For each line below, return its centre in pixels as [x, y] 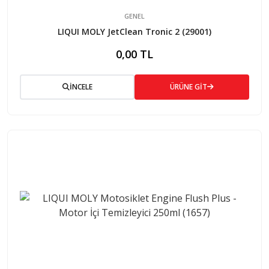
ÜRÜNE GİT [189, 86]
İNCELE [81, 86]
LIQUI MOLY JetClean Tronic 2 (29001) [134, 31]
